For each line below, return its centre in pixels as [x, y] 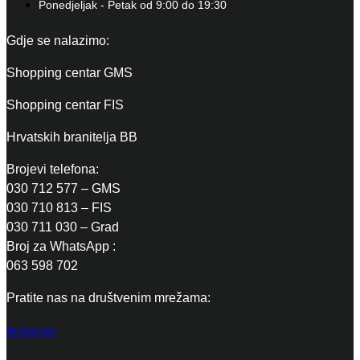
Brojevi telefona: [53, 170]
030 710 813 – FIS [59, 208]
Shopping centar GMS [70, 73]
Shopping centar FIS [65, 105]
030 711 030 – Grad [63, 227]
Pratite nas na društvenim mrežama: [108, 298]
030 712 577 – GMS [63, 189]
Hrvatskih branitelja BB [72, 137]
